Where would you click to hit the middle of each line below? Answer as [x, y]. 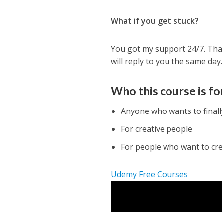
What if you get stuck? [155, 21]
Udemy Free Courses [150, 175]
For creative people [157, 129]
